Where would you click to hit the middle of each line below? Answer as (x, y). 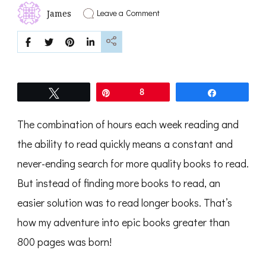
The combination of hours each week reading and (128, 124)
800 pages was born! (64, 242)
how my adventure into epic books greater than (123, 222)
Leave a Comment (128, 13)
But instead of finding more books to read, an (119, 183)
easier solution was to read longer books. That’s (125, 203)
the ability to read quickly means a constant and (125, 144)
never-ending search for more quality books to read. (133, 164)
